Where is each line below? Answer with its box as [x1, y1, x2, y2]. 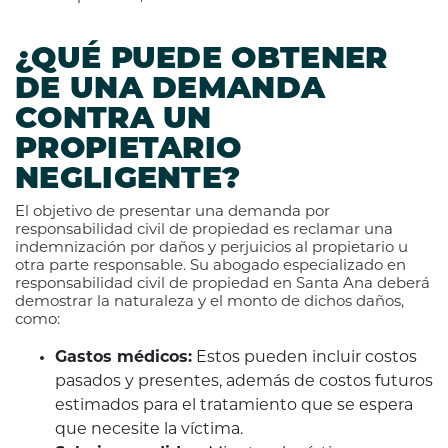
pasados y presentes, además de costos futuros [55, 374, 433, 391]
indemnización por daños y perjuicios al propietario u [15, 241, 408, 257]
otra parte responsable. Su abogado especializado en [15, 259, 406, 275]
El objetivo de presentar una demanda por [15, 205, 330, 221]
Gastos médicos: [55, 350, 192, 367]
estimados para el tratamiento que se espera [55, 398, 413, 415]
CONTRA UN [15, 105, 212, 137]
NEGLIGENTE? [15, 165, 241, 197]
